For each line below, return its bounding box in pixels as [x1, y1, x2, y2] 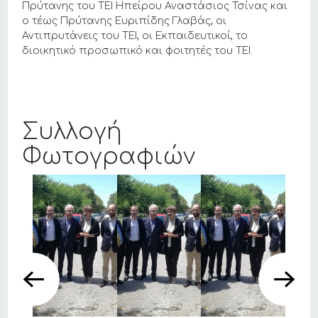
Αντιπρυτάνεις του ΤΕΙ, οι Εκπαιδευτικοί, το [22, 31, 248, 42]
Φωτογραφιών [22, 144, 196, 170]
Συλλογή [22, 119, 123, 145]
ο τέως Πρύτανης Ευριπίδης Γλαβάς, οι [22, 16, 227, 27]
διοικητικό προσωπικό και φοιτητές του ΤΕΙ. [22, 45, 253, 57]
